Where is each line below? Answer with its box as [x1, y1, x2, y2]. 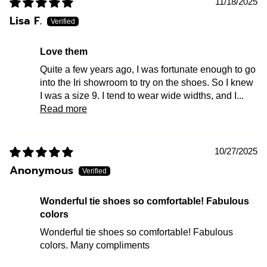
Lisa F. [10, 12, 42, 29]
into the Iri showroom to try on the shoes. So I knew [40, 77, 253, 88]
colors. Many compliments [40, 240, 150, 250]
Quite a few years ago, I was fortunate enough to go [40, 64, 256, 74]
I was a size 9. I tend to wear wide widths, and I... [40, 90, 244, 101]
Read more [40, 103, 87, 114]
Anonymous [10, 162, 73, 179]
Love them [46, 46, 88, 57]
